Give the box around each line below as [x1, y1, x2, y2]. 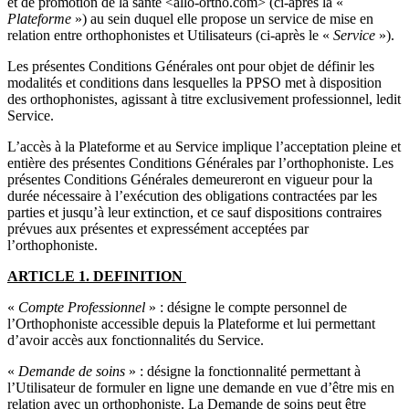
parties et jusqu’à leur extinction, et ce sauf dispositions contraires [7, 204, 382, 220]
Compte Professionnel [18, 299, 145, 315]
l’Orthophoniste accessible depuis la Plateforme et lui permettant [7, 315, 375, 331]
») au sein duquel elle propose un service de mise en [71, 10, 373, 26]
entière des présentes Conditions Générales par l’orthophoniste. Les [7, 154, 393, 171]
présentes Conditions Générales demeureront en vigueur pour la [7, 171, 372, 187]
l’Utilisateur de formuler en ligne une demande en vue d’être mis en [7, 379, 394, 395]
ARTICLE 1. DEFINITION [7, 267, 186, 284]
